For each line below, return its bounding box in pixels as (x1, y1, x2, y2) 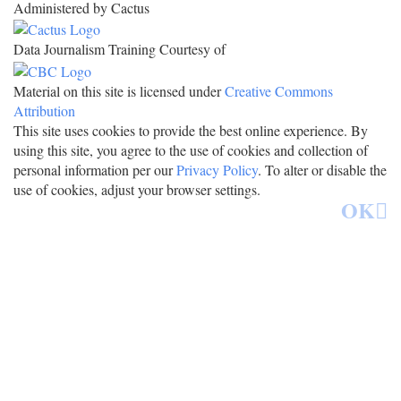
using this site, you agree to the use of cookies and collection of (13, 140, 368, 159)
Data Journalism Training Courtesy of (13, 39, 226, 59)
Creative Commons (225, 81, 333, 100)
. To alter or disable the (258, 159, 387, 179)
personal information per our (13, 159, 176, 179)
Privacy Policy (176, 159, 258, 179)
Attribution (13, 100, 75, 120)
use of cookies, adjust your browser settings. (13, 179, 260, 199)
